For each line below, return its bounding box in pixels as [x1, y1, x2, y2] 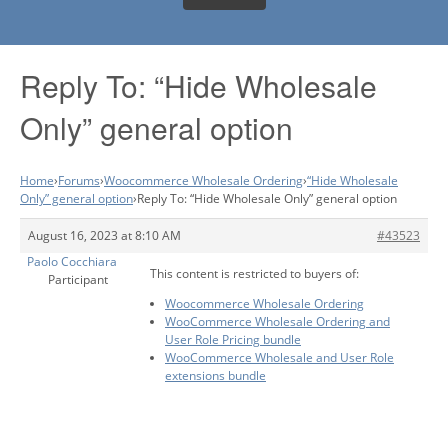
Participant [47, 270, 108, 288]
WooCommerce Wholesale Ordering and [165, 312, 390, 330]
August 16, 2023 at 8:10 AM [28, 226, 181, 244]
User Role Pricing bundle [165, 330, 301, 348]
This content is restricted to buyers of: [150, 264, 359, 282]
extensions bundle [165, 366, 266, 384]
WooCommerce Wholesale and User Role [165, 348, 394, 366]
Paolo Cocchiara [26, 252, 117, 270]
